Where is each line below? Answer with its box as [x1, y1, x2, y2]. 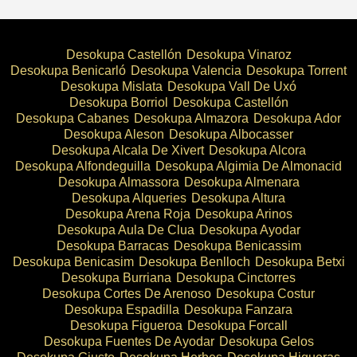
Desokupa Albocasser [169, 127, 293, 141]
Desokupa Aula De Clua [57, 222, 194, 237]
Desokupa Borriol [69, 95, 168, 109]
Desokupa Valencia [131, 63, 241, 77]
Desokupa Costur [216, 286, 315, 300]
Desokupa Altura [191, 190, 285, 205]
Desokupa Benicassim [173, 238, 301, 253]
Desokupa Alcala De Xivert [51, 143, 204, 157]
